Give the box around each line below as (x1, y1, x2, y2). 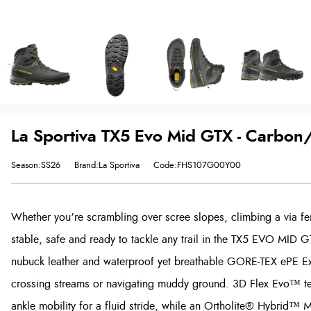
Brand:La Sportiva (74, 160, 140, 171)
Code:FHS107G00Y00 (153, 160, 241, 171)
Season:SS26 (11, 160, 60, 171)
